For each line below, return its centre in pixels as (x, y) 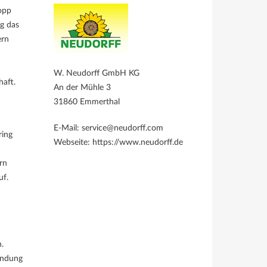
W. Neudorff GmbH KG (97, 73)
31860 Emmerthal (87, 102)
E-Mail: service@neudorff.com (108, 128)
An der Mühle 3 (82, 88)
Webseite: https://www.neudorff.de (118, 142)
